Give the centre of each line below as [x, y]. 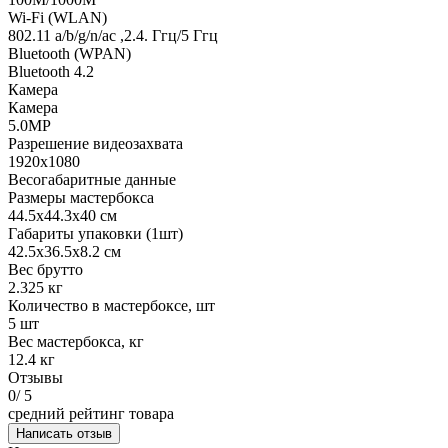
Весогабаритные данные [92, 179]
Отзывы [35, 377]
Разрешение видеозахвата [95, 143]
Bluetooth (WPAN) [69, 53]
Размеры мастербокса [81, 197]
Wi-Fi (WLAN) [57, 17]
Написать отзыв [64, 433]
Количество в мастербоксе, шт [111, 305]
